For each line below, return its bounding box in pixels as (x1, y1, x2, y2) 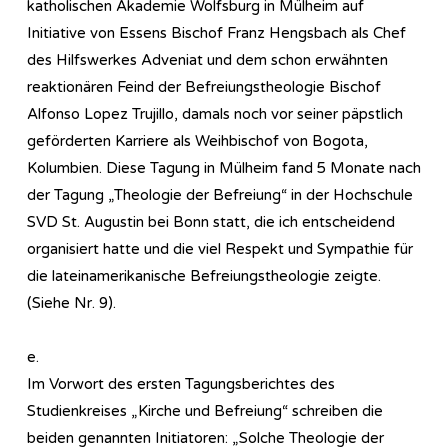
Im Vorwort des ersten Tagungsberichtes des (27, 374, 335, 393)
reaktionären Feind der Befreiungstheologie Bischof (27, 77, 381, 96)
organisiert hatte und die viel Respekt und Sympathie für (27, 239, 413, 258)
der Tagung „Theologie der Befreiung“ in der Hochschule (27, 185, 413, 204)
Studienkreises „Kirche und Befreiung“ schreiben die (27, 401, 383, 420)
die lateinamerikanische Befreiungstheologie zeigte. (27, 266, 381, 285)
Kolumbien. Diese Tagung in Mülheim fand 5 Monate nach (27, 158, 421, 177)
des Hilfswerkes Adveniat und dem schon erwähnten (27, 50, 388, 69)
